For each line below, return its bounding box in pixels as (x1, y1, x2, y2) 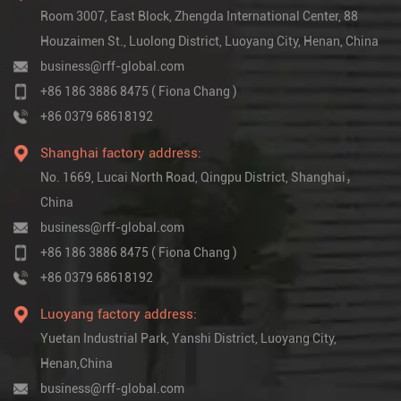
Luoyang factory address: (40, 306, 197, 323)
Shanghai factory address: (40, 145, 201, 162)
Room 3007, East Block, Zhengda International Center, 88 (40, 9, 358, 24)
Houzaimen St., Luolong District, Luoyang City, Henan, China (40, 34, 379, 49)
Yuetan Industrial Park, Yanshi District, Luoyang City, (40, 331, 337, 346)
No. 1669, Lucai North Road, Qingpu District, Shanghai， (40, 170, 358, 185)
